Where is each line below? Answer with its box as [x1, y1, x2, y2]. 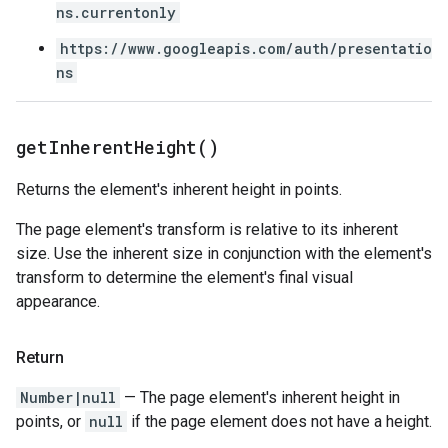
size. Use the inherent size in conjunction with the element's [16, 244, 432, 263]
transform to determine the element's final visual [16, 268, 353, 287]
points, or [16, 412, 85, 431]
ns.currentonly [56, 3, 176, 22]
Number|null [20, 388, 116, 407]
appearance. [16, 292, 100, 311]
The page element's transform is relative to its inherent [16, 220, 398, 239]
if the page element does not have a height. [127, 412, 432, 431]
